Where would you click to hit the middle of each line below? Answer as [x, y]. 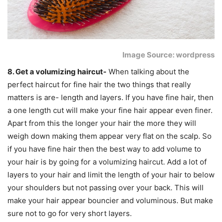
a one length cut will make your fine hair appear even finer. [110, 111]
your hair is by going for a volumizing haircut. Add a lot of [107, 162]
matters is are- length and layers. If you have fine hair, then [111, 98]
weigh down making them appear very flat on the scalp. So [110, 136]
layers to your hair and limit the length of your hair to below [111, 175]
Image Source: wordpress [168, 55]
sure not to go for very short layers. [70, 214]
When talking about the [148, 72]
